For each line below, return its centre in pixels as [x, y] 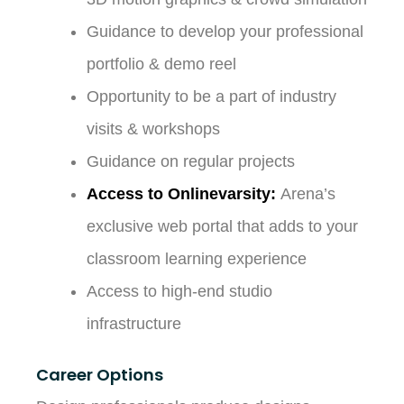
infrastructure [133, 323]
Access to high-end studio [179, 291]
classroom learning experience [196, 258]
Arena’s [305, 193]
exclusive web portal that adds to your [222, 226]
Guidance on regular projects [190, 161]
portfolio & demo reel [161, 64]
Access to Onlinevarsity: [181, 193]
